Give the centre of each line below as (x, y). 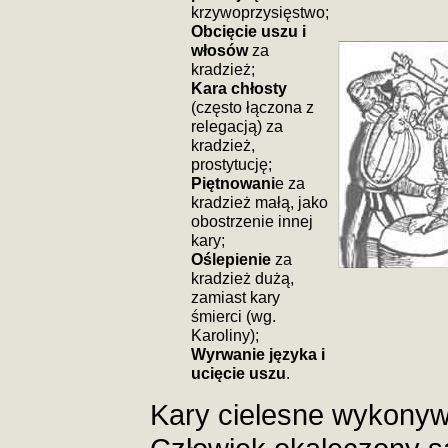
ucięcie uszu (238, 373)
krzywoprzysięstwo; (260, 12)
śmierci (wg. (233, 316)
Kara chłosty (239, 88)
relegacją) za (237, 126)
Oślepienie (231, 259)
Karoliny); (225, 335)
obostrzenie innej (252, 221)
